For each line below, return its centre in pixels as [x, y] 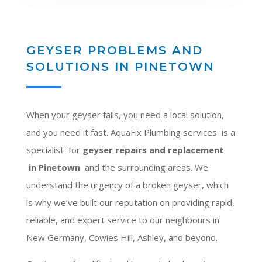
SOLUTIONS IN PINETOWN [122, 66]
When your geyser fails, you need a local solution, [125, 114]
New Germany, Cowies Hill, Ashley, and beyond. [122, 237]
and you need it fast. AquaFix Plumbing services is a [130, 132]
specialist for [54, 149]
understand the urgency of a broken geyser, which [127, 185]
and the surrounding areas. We [144, 167]
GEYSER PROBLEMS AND [114, 50]
